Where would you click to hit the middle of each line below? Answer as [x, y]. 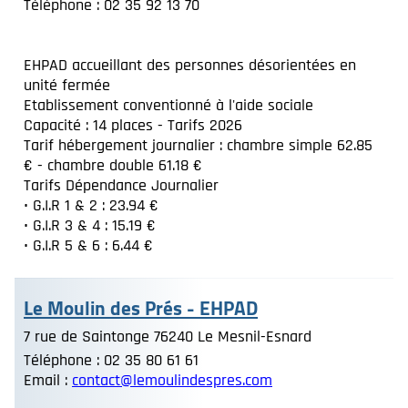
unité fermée [67, 85]
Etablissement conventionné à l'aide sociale [168, 105]
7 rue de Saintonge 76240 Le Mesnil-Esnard [168, 337]
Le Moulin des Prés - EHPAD [141, 308]
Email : [48, 380]
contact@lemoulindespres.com [172, 380]
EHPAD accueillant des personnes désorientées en [190, 65]
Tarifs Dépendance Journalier [121, 185]
